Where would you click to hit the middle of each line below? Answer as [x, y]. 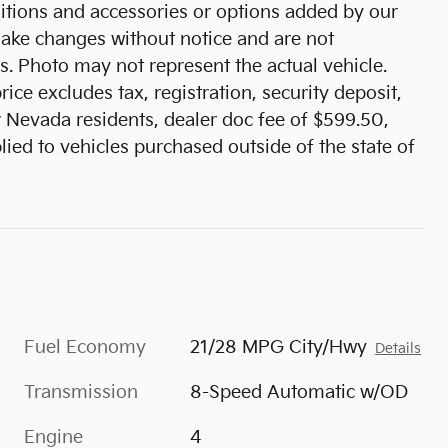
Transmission [81, 392]
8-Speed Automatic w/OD [299, 392]
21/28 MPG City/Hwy [279, 347]
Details [398, 348]
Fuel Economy [85, 347]
